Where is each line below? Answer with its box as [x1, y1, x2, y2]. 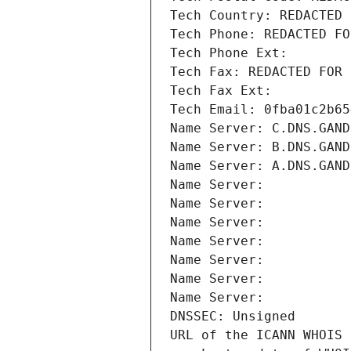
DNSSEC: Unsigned [170, 309, 295, 324]
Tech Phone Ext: [170, 45, 288, 61]
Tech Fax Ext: [170, 83, 272, 99]
